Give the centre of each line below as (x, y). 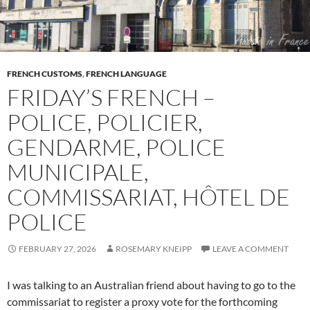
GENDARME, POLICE (116, 147)
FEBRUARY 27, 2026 (57, 248)
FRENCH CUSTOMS (45, 73)
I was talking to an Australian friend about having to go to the (151, 284)
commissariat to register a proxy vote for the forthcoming (142, 301)
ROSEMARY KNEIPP (154, 248)
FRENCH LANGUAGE (126, 73)
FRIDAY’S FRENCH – (111, 97)
